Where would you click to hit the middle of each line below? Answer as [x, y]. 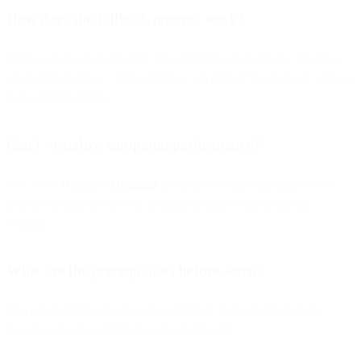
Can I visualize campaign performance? [134, 144]
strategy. [27, 222]
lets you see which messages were [245, 184]
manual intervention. [58, 97]
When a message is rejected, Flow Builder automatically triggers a [174, 58]
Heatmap [134, 184]
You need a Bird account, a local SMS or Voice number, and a [164, 309]
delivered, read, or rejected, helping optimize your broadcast [158, 203]
